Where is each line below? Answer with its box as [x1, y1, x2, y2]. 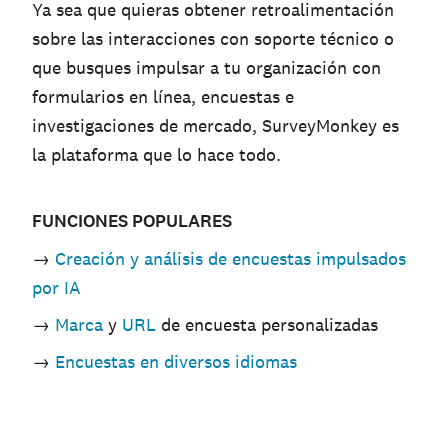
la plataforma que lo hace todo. [32, 143, 281, 167]
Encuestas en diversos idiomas [55, 350, 297, 374]
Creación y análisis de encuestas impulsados [55, 247, 406, 271]
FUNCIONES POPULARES [32, 209, 232, 234]
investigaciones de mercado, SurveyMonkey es [32, 114, 399, 138]
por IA [32, 276, 81, 300]
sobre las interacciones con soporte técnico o [32, 27, 394, 51]
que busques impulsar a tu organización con [32, 56, 381, 80]
